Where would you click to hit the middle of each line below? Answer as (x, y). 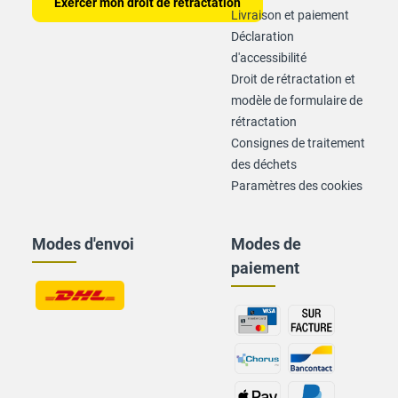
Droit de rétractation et (293, 79)
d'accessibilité (269, 58)
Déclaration (263, 36)
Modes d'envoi (83, 244)
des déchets (264, 164)
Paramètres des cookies (297, 186)
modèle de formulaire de (297, 100)
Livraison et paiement (290, 15)
